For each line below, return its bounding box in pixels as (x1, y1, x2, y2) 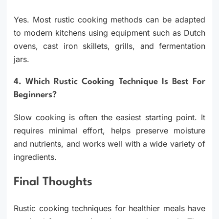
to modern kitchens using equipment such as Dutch (14, 27, 205, 38)
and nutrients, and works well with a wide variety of (14, 138, 205, 149)
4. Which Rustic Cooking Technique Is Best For (14, 77, 205, 86)
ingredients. (14, 152, 57, 162)
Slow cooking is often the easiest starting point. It (14, 112, 205, 122)
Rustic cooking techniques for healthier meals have (14, 203, 205, 213)
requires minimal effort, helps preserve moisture (14, 125, 205, 135)
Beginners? (14, 90, 57, 99)
